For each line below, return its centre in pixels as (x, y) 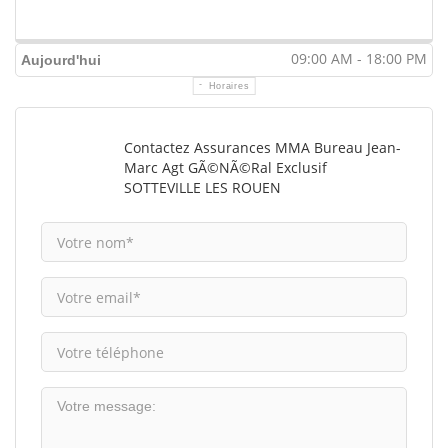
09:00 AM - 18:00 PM (359, 59)
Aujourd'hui (61, 60)
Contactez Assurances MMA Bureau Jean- (263, 148)
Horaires (229, 86)
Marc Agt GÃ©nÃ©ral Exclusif (226, 168)
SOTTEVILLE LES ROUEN (203, 188)
